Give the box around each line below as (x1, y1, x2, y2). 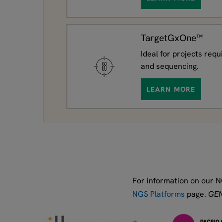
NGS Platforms (132, 188, 185, 199)
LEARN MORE (147, 84, 196, 94)
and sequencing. (141, 60, 199, 71)
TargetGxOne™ (141, 31, 203, 44)
